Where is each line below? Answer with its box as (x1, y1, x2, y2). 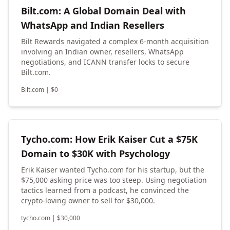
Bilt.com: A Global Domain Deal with (21, 5, 186, 17)
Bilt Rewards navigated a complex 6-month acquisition (21, 36, 209, 47)
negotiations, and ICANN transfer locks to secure (21, 57, 189, 67)
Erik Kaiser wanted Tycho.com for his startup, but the (21, 165, 204, 175)
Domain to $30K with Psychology (21, 147, 170, 160)
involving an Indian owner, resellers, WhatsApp (21, 47, 184, 57)
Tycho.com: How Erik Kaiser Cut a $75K (21, 133, 198, 146)
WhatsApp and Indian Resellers (21, 19, 164, 32)
